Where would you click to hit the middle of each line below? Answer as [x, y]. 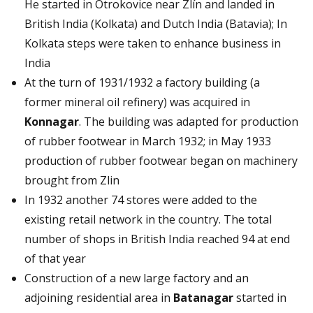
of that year [55, 258]
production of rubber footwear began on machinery [161, 160]
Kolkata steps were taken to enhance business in [153, 43]
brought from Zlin [72, 180]
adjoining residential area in [99, 297]
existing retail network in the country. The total [148, 219]
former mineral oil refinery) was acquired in [137, 102]
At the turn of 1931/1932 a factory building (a [142, 82]
